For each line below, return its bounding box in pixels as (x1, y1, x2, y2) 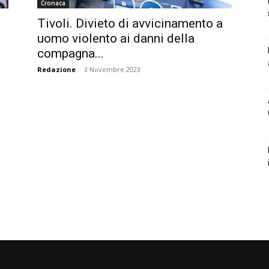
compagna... (37, 46, 104, 61)
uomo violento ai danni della (37, 31, 195, 46)
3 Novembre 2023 (84, 65, 141, 74)
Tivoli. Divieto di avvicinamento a (37, 16, 223, 31)
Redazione (37, 65, 76, 74)
